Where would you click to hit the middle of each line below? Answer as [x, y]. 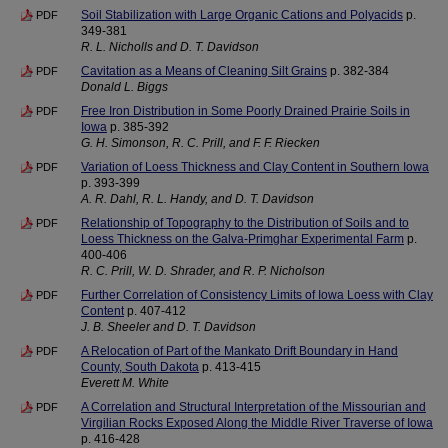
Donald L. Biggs [124, 87]
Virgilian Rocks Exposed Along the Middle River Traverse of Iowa [257, 423]
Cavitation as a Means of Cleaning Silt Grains [204, 71]
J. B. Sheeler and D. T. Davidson [168, 327]
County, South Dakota [140, 367]
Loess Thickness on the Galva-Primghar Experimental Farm [242, 239]
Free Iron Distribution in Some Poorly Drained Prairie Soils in [245, 111]
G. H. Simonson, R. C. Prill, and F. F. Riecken [200, 143]
